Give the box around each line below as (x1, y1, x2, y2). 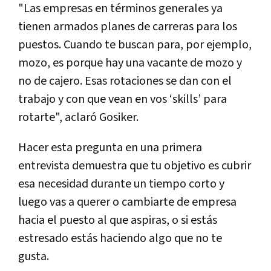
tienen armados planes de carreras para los (18, 19, 237, 35)
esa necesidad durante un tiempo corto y (18, 176, 224, 192)
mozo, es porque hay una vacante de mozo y (18, 55, 242, 71)
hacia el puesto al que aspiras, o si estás (18, 212, 217, 229)
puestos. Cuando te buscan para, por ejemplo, (18, 37, 252, 53)
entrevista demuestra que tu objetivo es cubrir (18, 158, 251, 174)
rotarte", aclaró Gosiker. (18, 109, 139, 126)
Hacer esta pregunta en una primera (18, 140, 202, 156)
